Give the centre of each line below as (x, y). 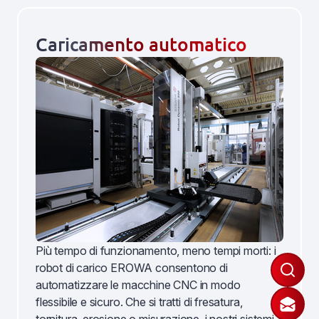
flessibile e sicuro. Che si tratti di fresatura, (139, 302)
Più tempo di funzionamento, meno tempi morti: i (156, 251)
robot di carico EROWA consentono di (132, 268)
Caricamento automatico (141, 44)
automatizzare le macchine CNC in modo (138, 285)
